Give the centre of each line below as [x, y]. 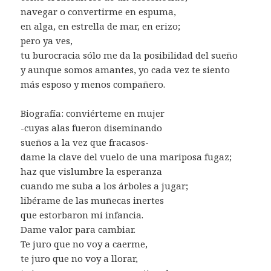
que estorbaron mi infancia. [82, 214]
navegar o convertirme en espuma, [99, 11]
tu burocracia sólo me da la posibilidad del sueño [129, 55]
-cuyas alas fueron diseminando [92, 127]
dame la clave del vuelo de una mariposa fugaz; [126, 156]
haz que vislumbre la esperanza [92, 171]
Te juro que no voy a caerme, [84, 243]
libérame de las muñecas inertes [93, 200]
